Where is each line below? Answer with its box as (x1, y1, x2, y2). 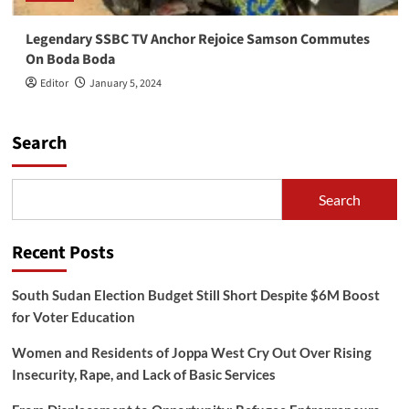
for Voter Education (11, 309, 135, 326)
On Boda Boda (25, 49, 115, 70)
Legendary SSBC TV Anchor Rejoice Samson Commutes (25, 29, 370, 50)
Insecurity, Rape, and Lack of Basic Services (11, 366, 276, 383)
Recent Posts (11, 240, 114, 267)
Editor (39, 76, 68, 92)
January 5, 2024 (89, 76, 162, 92)
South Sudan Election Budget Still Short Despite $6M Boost (11, 287, 380, 304)
